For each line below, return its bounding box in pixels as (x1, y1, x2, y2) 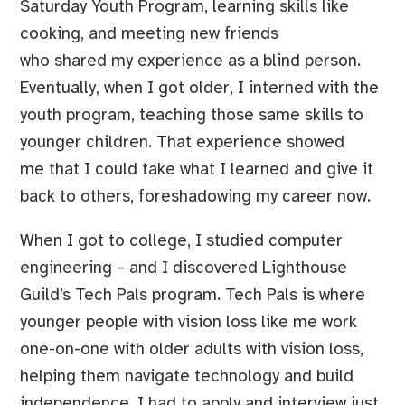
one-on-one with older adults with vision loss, (19, 340, 363, 359)
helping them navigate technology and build (19, 367, 353, 386)
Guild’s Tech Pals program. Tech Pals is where (19, 286, 365, 305)
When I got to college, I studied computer (19, 231, 343, 250)
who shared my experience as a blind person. (19, 52, 361, 71)
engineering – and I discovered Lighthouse (19, 259, 347, 278)
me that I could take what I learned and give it (19, 161, 373, 180)
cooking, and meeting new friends (19, 25, 278, 44)
